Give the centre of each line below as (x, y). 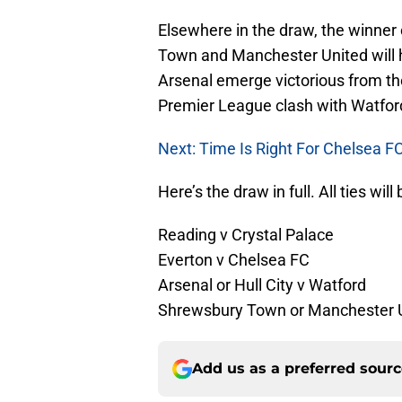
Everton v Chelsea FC (234, 260)
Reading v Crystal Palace (246, 235)
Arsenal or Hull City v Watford (262, 285)
